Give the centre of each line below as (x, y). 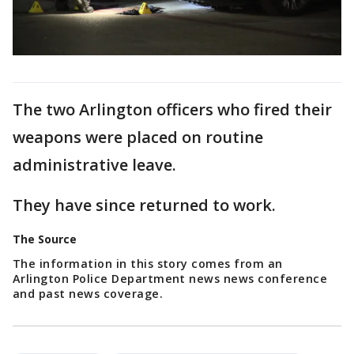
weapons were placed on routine (138, 137)
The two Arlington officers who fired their (172, 109)
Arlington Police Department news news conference (170, 278)
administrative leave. (96, 164)
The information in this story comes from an (148, 263)
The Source (45, 239)
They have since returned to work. (144, 205)
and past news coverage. (88, 293)
